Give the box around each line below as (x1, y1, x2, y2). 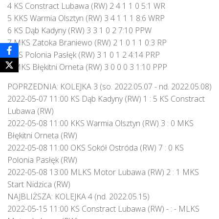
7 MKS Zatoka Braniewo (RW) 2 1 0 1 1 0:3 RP (7, 37, 167, 48)
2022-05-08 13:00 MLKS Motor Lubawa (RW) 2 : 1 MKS (7, 167, 199, 177)
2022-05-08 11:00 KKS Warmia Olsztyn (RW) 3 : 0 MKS (7, 118, 194, 129)
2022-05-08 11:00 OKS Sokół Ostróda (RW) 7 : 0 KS (7, 142, 184, 153)
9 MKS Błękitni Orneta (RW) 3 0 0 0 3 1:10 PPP (7, 62, 167, 72)
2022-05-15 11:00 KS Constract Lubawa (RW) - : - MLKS (7, 203, 199, 214)
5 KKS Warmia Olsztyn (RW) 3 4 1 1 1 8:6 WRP (7, 13, 165, 23)
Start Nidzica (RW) (7, 179, 70, 190)
